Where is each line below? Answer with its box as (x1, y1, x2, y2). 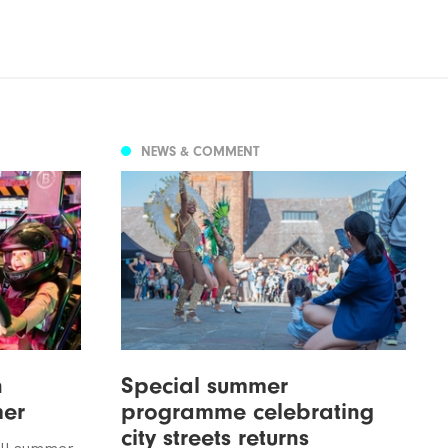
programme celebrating (120, 397, 374, 426)
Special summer (120, 371, 288, 400)
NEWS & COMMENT (140, 143, 259, 161)
